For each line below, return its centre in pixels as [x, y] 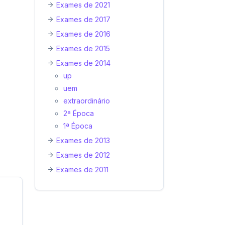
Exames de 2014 [83, 63]
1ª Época [78, 126]
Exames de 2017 [83, 19]
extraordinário [87, 101]
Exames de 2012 [83, 155]
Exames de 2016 [83, 34]
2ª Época [79, 113]
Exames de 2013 [83, 140]
